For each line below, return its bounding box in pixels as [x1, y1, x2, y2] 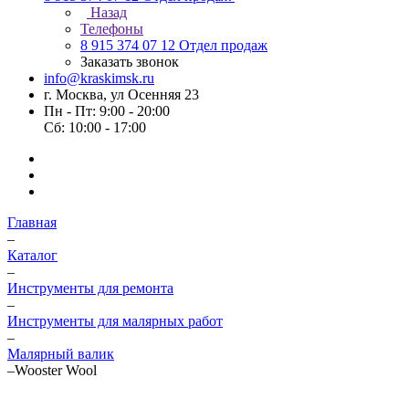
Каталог [7, 247, 58, 263]
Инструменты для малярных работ [7, 313, 223, 329]
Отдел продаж [179, 37, 267, 53]
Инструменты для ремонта [7, 280, 173, 296]
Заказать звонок [80, 54, 179, 69]
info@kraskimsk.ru [44, 70, 154, 86]
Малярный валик [7, 346, 114, 362]
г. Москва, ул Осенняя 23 [44, 87, 199, 102]
